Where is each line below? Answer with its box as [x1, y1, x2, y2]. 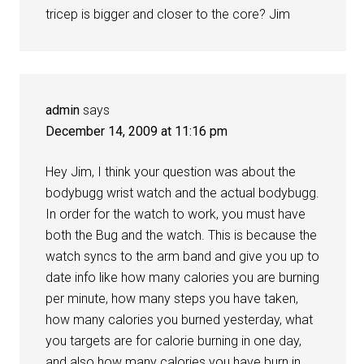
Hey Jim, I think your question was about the [45, 164, 297, 180]
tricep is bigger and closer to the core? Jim [45, 6, 291, 23]
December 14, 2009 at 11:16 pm [45, 123, 228, 140]
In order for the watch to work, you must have [45, 206, 306, 223]
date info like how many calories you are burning [45, 270, 320, 286]
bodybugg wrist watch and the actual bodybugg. [45, 185, 320, 201]
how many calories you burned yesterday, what [45, 312, 314, 328]
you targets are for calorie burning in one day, [45, 333, 302, 349]
